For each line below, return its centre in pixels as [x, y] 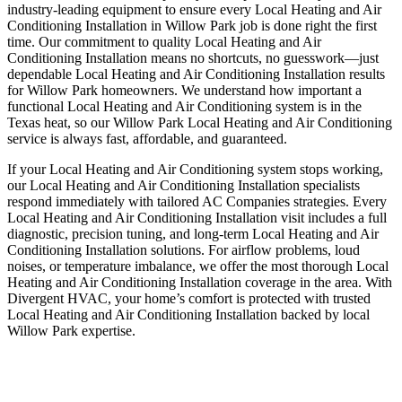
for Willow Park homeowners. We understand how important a [184, 90]
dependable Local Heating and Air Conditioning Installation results [196, 74]
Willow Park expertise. [71, 330]
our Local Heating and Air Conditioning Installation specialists [184, 185]
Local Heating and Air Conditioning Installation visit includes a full [197, 217]
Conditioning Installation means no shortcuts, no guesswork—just [193, 57]
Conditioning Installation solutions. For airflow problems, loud [184, 249]
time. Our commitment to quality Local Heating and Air [164, 41]
